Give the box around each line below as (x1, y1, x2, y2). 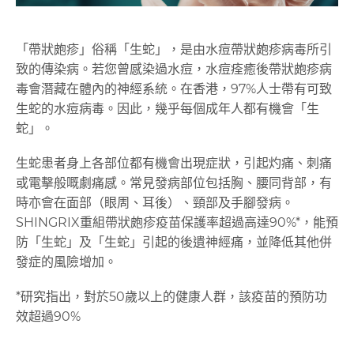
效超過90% (16, 309, 81, 325)
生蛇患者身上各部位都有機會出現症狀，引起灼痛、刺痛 (16, 156, 332, 171)
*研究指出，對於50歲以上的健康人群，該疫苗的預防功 (16, 289, 327, 305)
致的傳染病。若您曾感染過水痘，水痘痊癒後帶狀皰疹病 (16, 61, 332, 77)
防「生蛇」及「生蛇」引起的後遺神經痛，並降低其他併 (16, 235, 332, 250)
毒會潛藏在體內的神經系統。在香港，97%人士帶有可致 (16, 81, 332, 96)
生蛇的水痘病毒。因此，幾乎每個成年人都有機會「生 (16, 100, 319, 116)
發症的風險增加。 (16, 254, 117, 270)
